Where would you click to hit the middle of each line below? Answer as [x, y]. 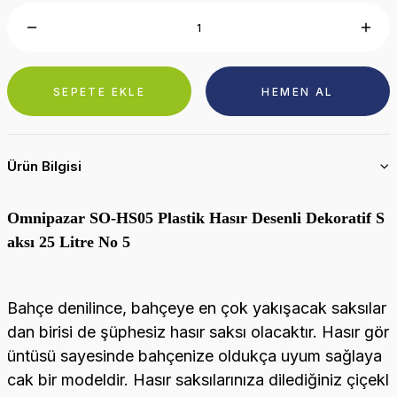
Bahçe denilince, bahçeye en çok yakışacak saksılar [197, 308]
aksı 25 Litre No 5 [69, 242]
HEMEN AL [298, 91]
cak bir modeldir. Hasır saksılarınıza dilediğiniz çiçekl [198, 380]
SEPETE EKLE [99, 91]
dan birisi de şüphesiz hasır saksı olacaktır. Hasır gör [198, 332]
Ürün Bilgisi [44, 166]
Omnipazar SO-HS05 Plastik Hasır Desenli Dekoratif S [196, 218]
